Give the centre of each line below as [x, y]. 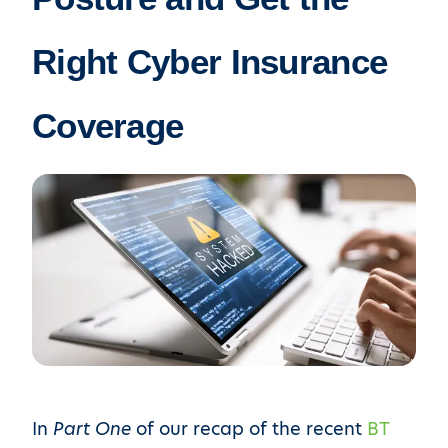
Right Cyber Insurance [210, 61]
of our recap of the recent [249, 428]
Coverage [108, 125]
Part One [92, 428]
